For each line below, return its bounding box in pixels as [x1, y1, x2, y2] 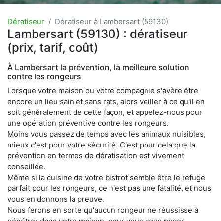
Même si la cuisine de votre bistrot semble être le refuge [7, 172, 205, 182]
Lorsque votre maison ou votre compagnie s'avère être [7, 85, 198, 95]
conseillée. [7, 161, 45, 171]
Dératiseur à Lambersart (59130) [55, 16, 168, 26]
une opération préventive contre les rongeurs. [7, 118, 169, 128]
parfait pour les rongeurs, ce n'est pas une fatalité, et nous [7, 183, 211, 193]
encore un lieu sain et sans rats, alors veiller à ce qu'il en [7, 96, 205, 106]
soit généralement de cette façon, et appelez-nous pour [7, 107, 202, 117]
